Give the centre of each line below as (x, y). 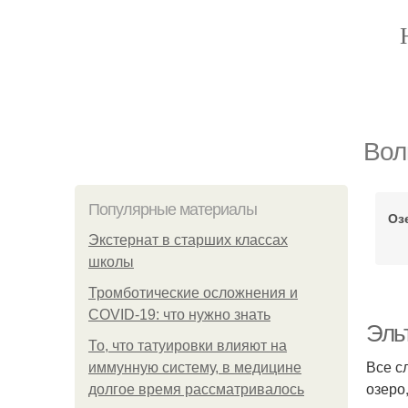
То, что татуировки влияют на (188, 346)
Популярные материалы (173, 209)
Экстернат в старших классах (188, 240)
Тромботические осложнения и (193, 293)
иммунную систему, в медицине (195, 367)
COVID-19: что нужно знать (179, 315)
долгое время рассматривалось (196, 389)
